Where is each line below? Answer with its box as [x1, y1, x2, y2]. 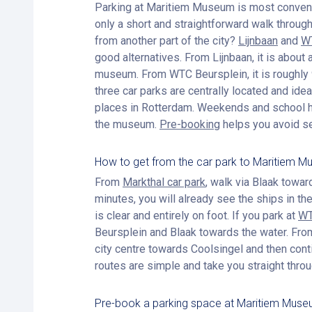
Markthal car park [123, 175, 205, 189]
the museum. [95, 118, 159, 131]
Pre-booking [159, 118, 220, 131]
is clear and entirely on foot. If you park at [95, 209, 298, 222]
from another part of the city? [95, 34, 238, 47]
